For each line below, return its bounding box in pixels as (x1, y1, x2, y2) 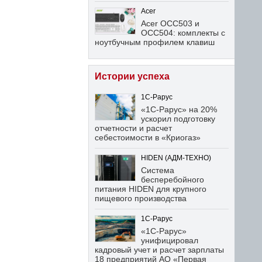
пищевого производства (95, 194, 187, 203)
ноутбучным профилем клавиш (95, 37, 215, 47)
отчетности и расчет (95, 123, 172, 133)
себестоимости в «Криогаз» (95, 133, 201, 142)
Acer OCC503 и (141, 19, 199, 28)
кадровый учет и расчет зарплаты (95, 245, 224, 254)
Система (141, 166, 174, 175)
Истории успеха (95, 71, 170, 81)
